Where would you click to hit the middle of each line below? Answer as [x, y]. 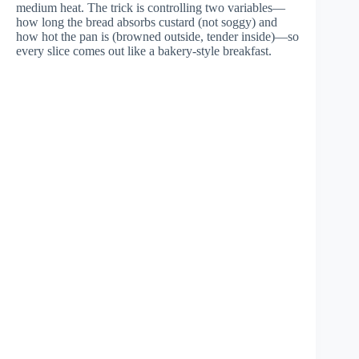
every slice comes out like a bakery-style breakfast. [144, 50]
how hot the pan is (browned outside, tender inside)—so [157, 36]
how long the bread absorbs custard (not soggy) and [147, 22]
